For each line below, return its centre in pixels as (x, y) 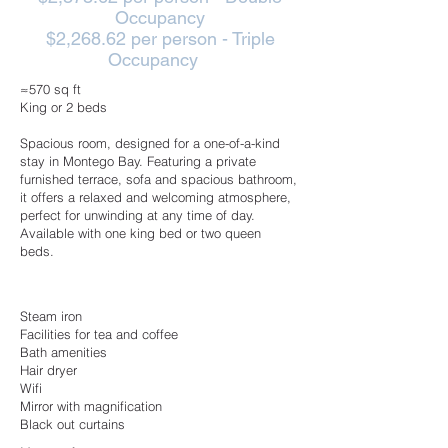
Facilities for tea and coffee (99, 334)
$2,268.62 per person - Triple (160, 38)
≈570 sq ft (50, 89)
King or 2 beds (63, 107)
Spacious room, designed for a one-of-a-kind (150, 143)
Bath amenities (63, 352)
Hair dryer (48, 370)
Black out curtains (72, 424)
